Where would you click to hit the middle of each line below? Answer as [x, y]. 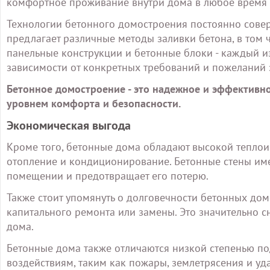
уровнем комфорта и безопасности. [94, 103]
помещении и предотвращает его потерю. [108, 176]
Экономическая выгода [69, 125]
